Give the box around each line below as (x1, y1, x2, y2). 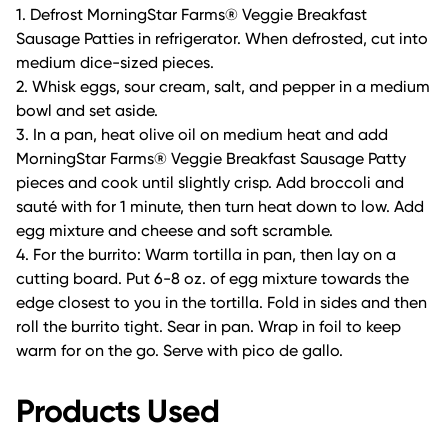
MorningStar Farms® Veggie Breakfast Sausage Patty (16, 149, 406, 169)
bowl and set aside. (16, 101, 158, 121)
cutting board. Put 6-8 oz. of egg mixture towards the (16, 269, 409, 289)
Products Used (16, 392, 220, 431)
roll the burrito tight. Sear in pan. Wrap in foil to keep (16, 317, 401, 337)
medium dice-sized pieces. (16, 53, 214, 73)
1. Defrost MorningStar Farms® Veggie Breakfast (16, 5, 367, 25)
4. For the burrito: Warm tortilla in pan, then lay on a (16, 245, 396, 265)
